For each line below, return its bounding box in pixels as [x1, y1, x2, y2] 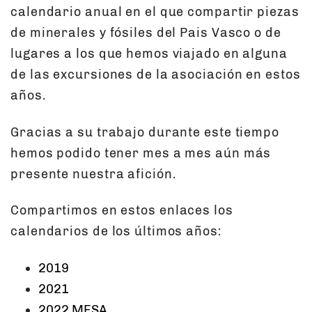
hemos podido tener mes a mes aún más [10, 145, 272, 161]
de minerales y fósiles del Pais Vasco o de [10, 25, 281, 41]
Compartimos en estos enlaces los [10, 203, 233, 219]
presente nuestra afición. [10, 166, 176, 182]
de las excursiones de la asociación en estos [10, 67, 301, 83]
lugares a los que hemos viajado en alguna [10, 46, 288, 62]
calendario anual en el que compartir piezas [10, 4, 299, 20]
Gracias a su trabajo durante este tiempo [10, 124, 279, 140]
